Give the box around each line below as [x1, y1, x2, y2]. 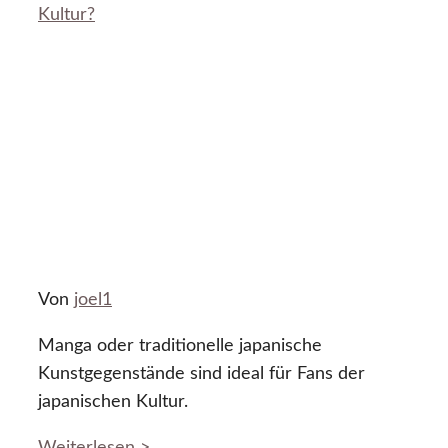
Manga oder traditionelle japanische [38, 337, 322, 356]
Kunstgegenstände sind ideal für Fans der [38, 365, 365, 384]
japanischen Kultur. [38, 393, 188, 412]
